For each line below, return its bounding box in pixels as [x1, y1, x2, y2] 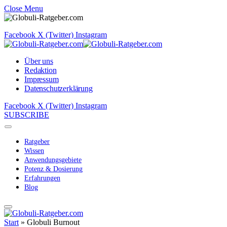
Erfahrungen [24, 174, 60, 182]
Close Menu [4, 4, 43, 13]
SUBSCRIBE [4, 110, 49, 119]
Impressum [24, 75, 59, 84]
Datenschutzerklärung [24, 84, 93, 93]
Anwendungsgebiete [24, 156, 82, 164]
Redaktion [24, 66, 57, 74]
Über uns [24, 57, 53, 65]
